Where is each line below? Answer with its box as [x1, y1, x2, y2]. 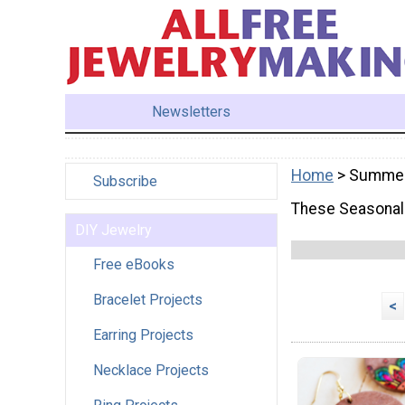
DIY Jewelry [75, 221, 152, 239]
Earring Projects [93, 325, 193, 344]
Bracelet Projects [93, 290, 202, 308]
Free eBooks [93, 255, 174, 273]
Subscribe [93, 172, 157, 190]
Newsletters [152, 102, 231, 120]
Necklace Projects [93, 361, 209, 379]
